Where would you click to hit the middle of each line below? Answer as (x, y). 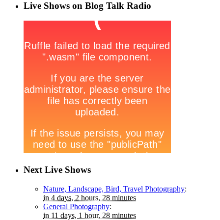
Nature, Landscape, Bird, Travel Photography (114, 189)
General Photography (76, 206)
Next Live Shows (57, 169)
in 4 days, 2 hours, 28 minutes (90, 197)
